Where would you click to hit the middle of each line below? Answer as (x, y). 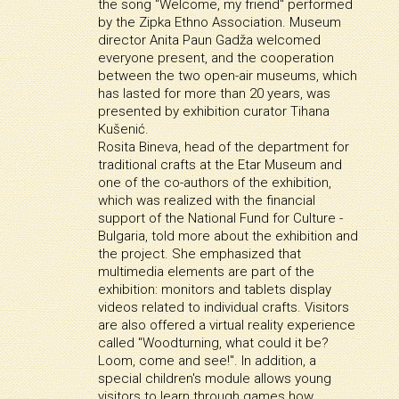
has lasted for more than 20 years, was (214, 94)
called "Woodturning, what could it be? (213, 343)
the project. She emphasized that (199, 254)
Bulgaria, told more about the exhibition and (228, 236)
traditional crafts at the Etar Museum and (220, 165)
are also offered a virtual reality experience (226, 326)
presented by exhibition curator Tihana (213, 112)
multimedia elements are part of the (206, 272)
